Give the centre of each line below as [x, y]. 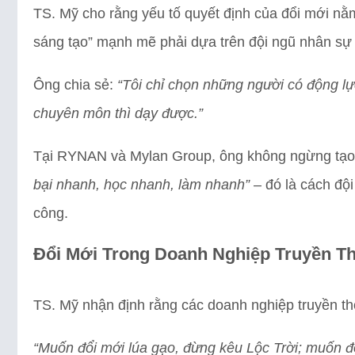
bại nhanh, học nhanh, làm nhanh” [141, 184]
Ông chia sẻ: [75, 84]
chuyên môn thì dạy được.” [118, 113]
